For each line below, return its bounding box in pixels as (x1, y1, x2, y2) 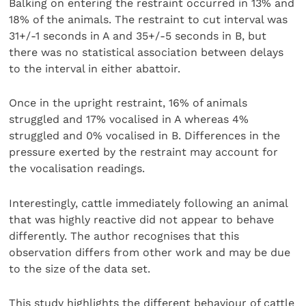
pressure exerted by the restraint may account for (9, 145, 279, 159)
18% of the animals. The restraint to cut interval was (9, 13, 288, 27)
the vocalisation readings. (9, 162, 145, 176)
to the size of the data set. (9, 262, 151, 275)
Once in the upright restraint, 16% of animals (9, 96, 248, 110)
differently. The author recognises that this (9, 229, 240, 242)
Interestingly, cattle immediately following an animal (9, 196, 288, 210)
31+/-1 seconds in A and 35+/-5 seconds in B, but (9, 29, 267, 43)
